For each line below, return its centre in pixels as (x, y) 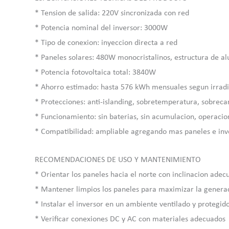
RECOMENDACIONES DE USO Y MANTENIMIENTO (118, 160)
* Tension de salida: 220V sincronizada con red (112, 14)
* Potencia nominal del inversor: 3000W (101, 28)
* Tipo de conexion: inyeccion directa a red (106, 43)
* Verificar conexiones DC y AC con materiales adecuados (130, 219)
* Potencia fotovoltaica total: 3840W (95, 73)
